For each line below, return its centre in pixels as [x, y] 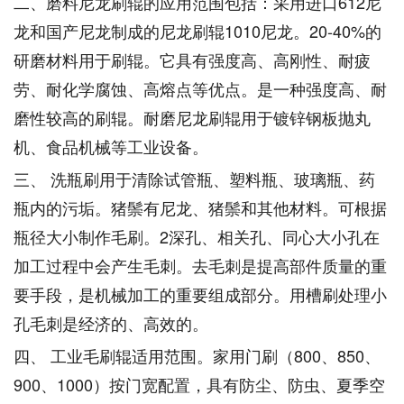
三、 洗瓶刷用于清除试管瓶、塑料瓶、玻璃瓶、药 [194, 179]
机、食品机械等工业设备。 [111, 146]
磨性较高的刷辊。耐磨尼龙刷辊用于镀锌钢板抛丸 [192, 117]
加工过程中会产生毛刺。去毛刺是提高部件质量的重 [200, 265]
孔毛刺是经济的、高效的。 [111, 323]
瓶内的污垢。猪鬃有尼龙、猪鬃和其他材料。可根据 [200, 207]
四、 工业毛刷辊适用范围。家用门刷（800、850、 [197, 355]
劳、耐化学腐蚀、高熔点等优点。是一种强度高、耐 [200, 88]
